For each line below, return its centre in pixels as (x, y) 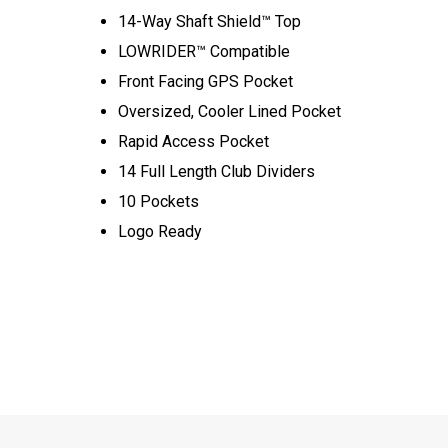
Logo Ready (160, 231)
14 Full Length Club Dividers (217, 171)
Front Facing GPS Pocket (206, 81)
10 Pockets (159, 201)
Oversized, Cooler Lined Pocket (230, 111)
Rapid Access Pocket (194, 141)
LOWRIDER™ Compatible (204, 51)
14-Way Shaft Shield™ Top (210, 21)
